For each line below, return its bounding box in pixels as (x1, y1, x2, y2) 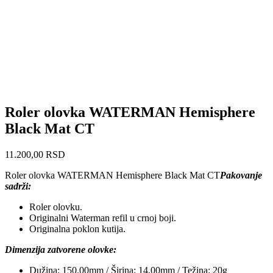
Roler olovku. (29, 201, 82, 212)
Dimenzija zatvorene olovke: (5, 244, 116, 255)
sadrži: (5, 180, 31, 191)
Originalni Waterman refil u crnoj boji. (29, 212, 176, 223)
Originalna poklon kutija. (29, 223, 126, 234)
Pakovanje (220, 169, 262, 180)
